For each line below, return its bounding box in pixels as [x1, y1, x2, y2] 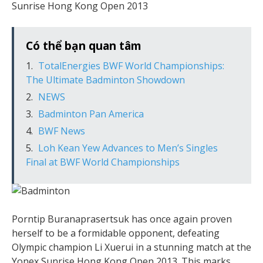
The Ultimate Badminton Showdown [26, 73, 185, 86]
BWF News [38, 124, 85, 137]
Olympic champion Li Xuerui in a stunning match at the [12, 240, 251, 254]
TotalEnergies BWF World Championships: [38, 59, 224, 72]
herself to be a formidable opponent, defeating [12, 226, 220, 240]
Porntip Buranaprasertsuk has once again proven [12, 212, 232, 225]
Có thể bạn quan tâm [26, 37, 141, 53]
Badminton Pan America [38, 107, 144, 120]
